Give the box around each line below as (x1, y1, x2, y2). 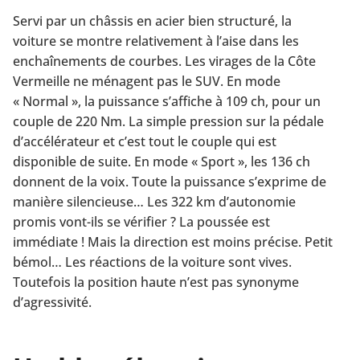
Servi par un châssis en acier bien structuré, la (13, 11, 292, 30)
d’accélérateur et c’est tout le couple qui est (13, 132, 276, 150)
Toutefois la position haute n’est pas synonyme (13, 272, 299, 291)
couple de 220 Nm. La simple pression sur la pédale (13, 112, 324, 130)
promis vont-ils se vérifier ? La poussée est (13, 212, 270, 231)
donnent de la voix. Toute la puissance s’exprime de (13, 172, 326, 190)
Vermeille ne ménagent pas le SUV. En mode (13, 72, 280, 90)
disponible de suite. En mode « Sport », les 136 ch (13, 152, 310, 170)
